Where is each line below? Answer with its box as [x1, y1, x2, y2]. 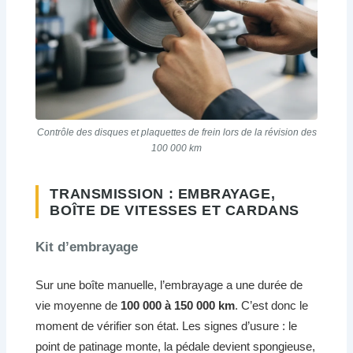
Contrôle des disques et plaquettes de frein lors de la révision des [36, 127, 317, 139]
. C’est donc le [235, 299, 309, 313]
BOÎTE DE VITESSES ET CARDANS [50, 201, 299, 218]
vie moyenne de [35, 299, 121, 313]
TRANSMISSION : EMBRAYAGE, [50, 184, 276, 202]
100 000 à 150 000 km [121, 299, 236, 313]
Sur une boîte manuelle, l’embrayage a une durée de [35, 278, 303, 292]
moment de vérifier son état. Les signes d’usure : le [35, 319, 298, 333]
